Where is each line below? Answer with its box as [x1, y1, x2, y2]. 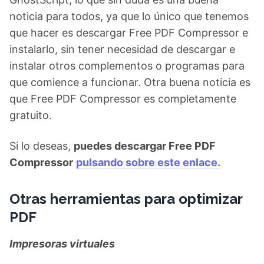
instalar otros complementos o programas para [9, 60, 245, 72]
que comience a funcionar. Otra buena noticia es [9, 76, 250, 88]
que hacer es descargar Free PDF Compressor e [9, 27, 248, 39]
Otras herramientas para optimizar [9, 190, 242, 207]
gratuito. [9, 109, 52, 121]
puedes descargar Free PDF [74, 140, 216, 152]
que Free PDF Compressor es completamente [9, 93, 236, 105]
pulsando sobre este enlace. [76, 156, 220, 169]
